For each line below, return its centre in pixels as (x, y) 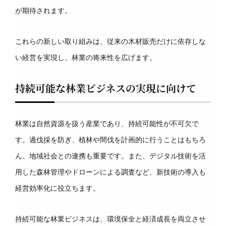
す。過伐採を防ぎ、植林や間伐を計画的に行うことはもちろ (110, 140)
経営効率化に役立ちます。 (58, 188)
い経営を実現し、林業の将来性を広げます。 (86, 58)
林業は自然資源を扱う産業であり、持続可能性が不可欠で (107, 124)
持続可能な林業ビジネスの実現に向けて (106, 88)
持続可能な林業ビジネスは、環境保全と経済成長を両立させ (110, 219)
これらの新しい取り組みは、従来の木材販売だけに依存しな (110, 41)
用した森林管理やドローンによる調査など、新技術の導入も (110, 172)
